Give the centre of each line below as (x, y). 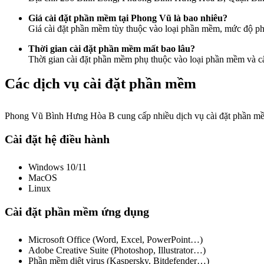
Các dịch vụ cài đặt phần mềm (100, 83)
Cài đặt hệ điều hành (57, 139)
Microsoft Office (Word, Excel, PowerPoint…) (115, 240)
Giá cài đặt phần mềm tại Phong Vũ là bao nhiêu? (128, 18)
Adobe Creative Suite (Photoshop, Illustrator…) (117, 250)
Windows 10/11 (57, 167)
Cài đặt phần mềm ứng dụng (77, 212)
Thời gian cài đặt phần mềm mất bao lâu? (112, 49)
